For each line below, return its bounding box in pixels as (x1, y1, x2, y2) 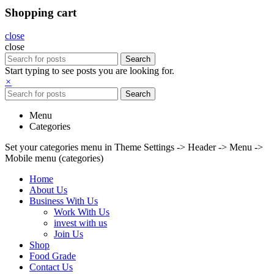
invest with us (54, 218, 107, 229)
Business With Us (29, 196, 98, 207)
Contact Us (29, 262, 73, 273)
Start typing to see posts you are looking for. (5, 65, 174, 76)
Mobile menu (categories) (5, 153, 103, 164)
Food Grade (29, 251, 76, 262)
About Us (29, 185, 67, 196)
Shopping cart (5, 6, 76, 19)
